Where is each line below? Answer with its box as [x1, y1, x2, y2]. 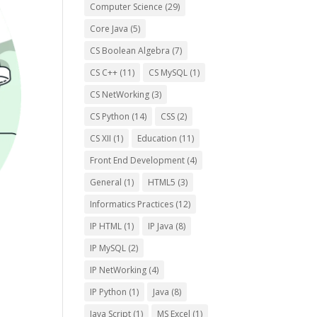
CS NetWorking [90, 88, 150, 100]
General [90, 176, 122, 188]
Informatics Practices [90, 198, 174, 210]
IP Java [148, 220, 174, 232]
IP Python [90, 286, 127, 298]
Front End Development [90, 154, 185, 166]
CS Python [90, 110, 130, 122]
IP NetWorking [90, 264, 147, 276]
